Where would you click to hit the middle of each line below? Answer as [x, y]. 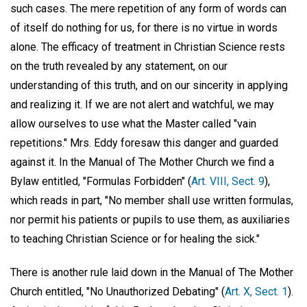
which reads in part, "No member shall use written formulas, [152, 201]
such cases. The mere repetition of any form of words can [148, 9]
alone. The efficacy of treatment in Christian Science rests [148, 47]
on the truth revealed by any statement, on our [119, 66]
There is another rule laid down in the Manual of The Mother [152, 273]
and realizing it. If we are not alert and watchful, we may [142, 105]
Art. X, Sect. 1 [256, 292]
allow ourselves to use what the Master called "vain [133, 124]
